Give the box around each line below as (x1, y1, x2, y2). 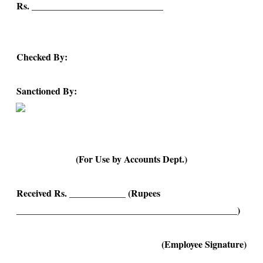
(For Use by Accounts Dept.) (76, 152, 187, 166)
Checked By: (16, 50, 68, 63)
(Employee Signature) (161, 237, 247, 251)
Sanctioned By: (16, 84, 77, 97)
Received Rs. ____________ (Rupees (16, 186, 160, 200)
